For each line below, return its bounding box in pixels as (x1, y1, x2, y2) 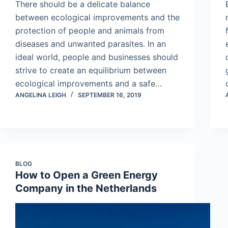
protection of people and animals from (15, 25, 164, 36)
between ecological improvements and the (15, 12, 180, 22)
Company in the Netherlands (15, 182, 157, 194)
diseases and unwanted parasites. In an (15, 38, 166, 49)
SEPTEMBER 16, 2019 (78, 91, 141, 99)
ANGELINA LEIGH (15, 91, 66, 99)
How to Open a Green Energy (15, 168, 158, 181)
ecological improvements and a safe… (15, 78, 162, 89)
